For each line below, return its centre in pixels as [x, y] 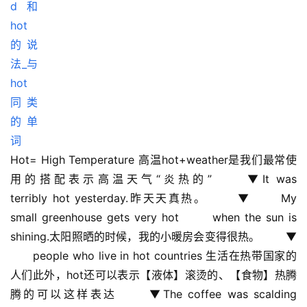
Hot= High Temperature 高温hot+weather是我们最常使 [153, 160]
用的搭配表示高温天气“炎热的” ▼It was [153, 179]
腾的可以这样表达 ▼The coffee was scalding [153, 294]
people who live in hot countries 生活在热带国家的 [153, 256]
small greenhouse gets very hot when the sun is [153, 218]
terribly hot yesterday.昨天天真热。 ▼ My [153, 198]
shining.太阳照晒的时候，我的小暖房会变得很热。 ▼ [153, 237]
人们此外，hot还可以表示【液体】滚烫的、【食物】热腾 [153, 275]
